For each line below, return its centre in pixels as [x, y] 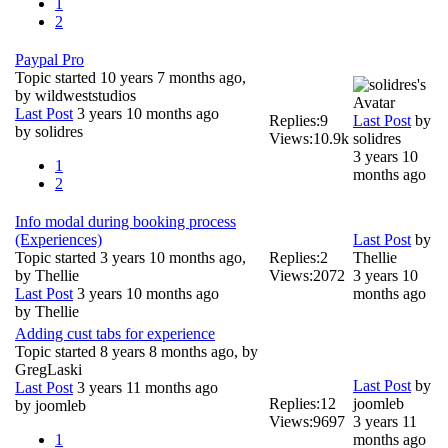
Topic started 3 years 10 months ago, [130, 257]
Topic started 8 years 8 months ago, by [136, 351]
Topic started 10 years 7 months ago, [130, 77]
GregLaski [48, 369]
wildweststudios [85, 95]
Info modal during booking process [125, 221]
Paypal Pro [49, 59]
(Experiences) [58, 239]
